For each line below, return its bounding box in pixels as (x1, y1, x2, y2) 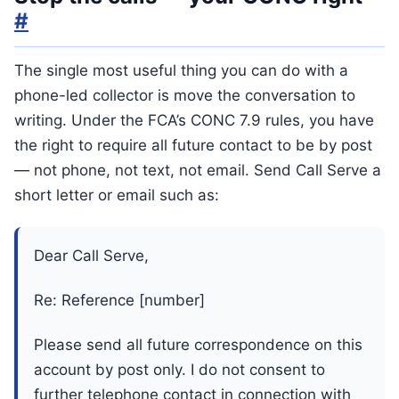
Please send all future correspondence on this (34, 336, 362, 354)
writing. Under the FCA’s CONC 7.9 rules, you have (14, 111, 374, 129)
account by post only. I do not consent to (34, 361, 325, 379)
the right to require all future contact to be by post (14, 136, 372, 154)
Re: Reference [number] (34, 291, 205, 309)
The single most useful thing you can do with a (14, 61, 348, 79)
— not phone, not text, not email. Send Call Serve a (14, 161, 381, 179)
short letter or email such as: (14, 186, 219, 204)
